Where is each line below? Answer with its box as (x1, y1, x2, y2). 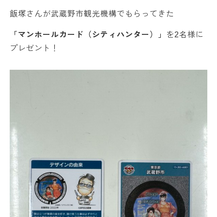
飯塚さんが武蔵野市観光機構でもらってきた (10, 10, 174, 18)
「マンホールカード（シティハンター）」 (10, 31, 166, 39)
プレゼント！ (10, 44, 59, 52)
